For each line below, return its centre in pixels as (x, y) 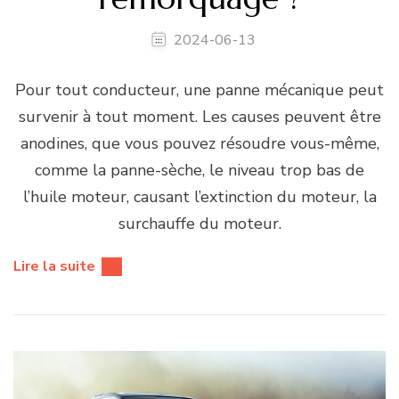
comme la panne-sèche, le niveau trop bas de (199, 170)
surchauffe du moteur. (199, 223)
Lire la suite (54, 266)
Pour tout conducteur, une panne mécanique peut (199, 90)
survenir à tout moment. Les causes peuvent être (199, 116)
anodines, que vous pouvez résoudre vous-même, (199, 143)
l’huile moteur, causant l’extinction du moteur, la (199, 196)
